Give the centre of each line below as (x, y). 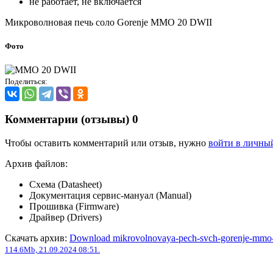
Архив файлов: (36, 163)
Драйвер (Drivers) (66, 217)
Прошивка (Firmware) (74, 206)
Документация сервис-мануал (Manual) (110, 195)
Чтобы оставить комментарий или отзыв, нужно (107, 143)
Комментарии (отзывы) (69, 119)
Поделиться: (26, 82)
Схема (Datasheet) (66, 184)
